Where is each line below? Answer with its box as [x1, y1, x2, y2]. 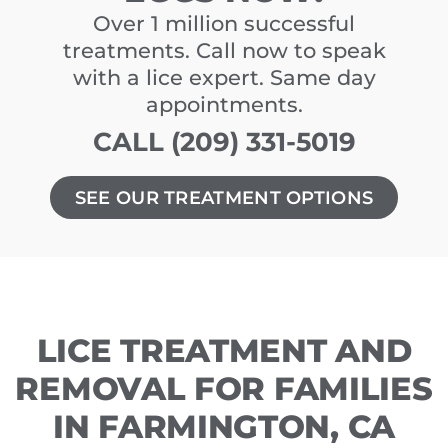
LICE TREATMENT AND [36, 330, 412, 370]
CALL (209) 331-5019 [92, 125, 356, 159]
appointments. [145, 92, 303, 118]
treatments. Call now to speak [62, 38, 386, 64]
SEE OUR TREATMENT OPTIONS [74, 187, 374, 209]
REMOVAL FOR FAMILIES [15, 368, 433, 408]
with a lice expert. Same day [72, 65, 376, 91]
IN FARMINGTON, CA [53, 406, 395, 446]
